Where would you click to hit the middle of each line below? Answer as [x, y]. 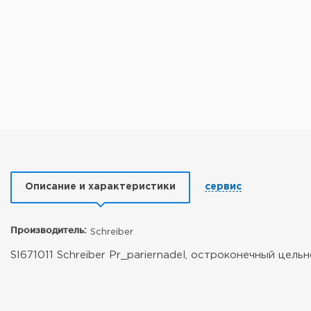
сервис [223, 187]
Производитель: [49, 230]
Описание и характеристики [100, 187]
